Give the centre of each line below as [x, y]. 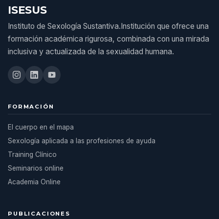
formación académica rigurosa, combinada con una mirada [109, 39]
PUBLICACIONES [39, 214]
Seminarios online [36, 168]
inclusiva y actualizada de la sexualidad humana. [91, 52]
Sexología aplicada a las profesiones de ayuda [82, 141]
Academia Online [34, 182]
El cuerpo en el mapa [41, 127]
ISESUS [27, 10]
